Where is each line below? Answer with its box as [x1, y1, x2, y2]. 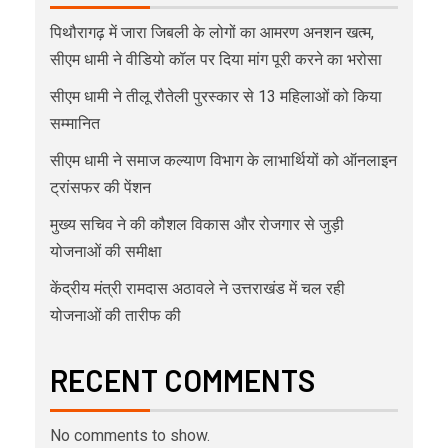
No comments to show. [50, 425, 210, 445]
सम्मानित [50, 113, 100, 133]
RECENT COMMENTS [50, 361, 315, 398]
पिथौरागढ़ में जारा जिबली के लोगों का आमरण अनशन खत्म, [50, 22, 374, 42]
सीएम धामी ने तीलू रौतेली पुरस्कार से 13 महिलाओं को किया [50, 86, 382, 106]
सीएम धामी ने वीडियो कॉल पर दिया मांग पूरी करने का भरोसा [50, 49, 382, 69]
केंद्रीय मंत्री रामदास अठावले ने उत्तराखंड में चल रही [50, 278, 345, 298]
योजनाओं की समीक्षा [50, 241, 162, 261]
